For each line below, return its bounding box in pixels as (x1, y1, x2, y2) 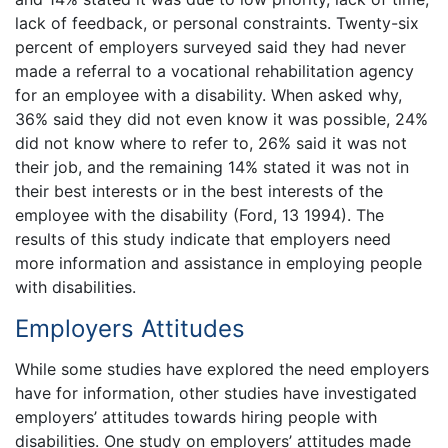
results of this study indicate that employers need (15, 228, 391, 249)
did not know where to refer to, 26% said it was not (15, 132, 407, 153)
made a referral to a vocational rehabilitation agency (15, 60, 414, 81)
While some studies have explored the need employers (15, 359, 429, 380)
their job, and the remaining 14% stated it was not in (15, 156, 409, 177)
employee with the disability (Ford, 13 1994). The (15, 204, 384, 225)
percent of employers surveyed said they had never (15, 36, 406, 57)
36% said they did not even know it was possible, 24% (15, 108, 428, 129)
